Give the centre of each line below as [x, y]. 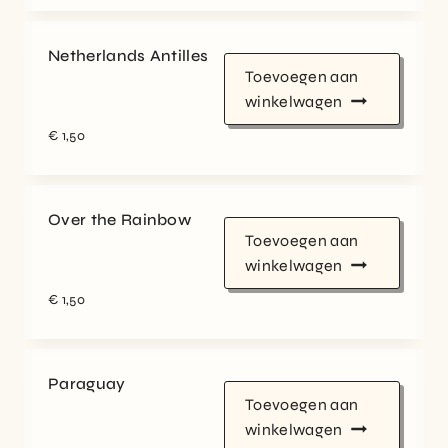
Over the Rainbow [120, 220]
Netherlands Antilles [128, 56]
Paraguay [87, 384]
